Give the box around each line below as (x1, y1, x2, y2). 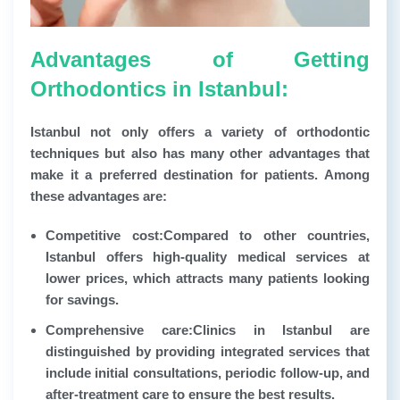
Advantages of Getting (30, 47, 370, 72)
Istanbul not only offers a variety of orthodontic (30, 124, 370, 140)
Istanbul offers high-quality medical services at (46, 249, 370, 265)
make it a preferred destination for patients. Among (30, 167, 370, 183)
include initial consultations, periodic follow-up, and (46, 365, 370, 381)
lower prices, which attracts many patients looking (46, 271, 370, 287)
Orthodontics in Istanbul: (30, 77, 288, 102)
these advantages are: (30, 188, 167, 204)
